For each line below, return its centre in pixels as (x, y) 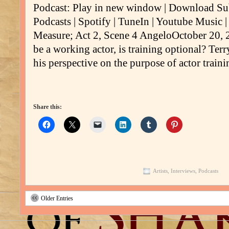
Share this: (48, 107)
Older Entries (57, 199)
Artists (160, 170)
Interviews (183, 170)
